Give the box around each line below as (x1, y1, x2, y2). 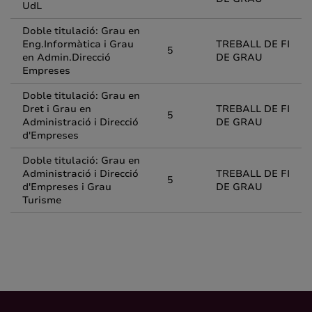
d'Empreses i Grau (22, 180, 111, 194)
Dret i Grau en (22, 102, 91, 116)
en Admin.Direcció (22, 51, 111, 64)
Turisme (22, 194, 61, 207)
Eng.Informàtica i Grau (22, 38, 134, 51)
